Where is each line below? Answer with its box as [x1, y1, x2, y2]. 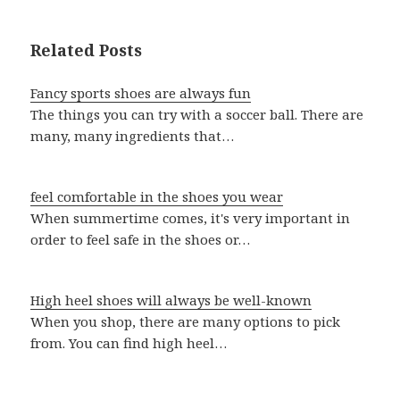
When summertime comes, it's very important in [30, 209, 351, 228]
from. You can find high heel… [30, 334, 228, 353]
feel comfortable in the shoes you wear [30, 187, 284, 206]
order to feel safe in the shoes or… [30, 230, 251, 249]
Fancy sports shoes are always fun [30, 84, 252, 103]
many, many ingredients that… [30, 127, 235, 146]
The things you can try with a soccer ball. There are [30, 105, 364, 124]
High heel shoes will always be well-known [30, 291, 312, 310]
